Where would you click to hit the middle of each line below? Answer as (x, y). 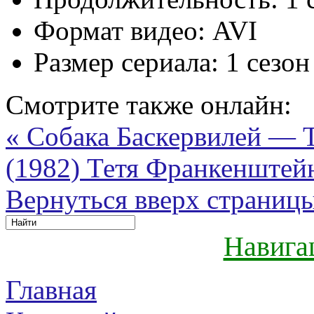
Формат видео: (120, 30)
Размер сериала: (126, 62)
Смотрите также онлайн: (149, 104)
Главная (51, 289)
